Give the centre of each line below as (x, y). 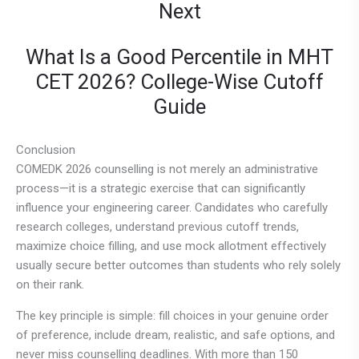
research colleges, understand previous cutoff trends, (157, 227)
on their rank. (50, 285)
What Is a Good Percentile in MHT (179, 57)
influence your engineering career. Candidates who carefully (172, 208)
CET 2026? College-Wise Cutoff (179, 82)
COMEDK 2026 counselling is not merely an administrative (167, 169)
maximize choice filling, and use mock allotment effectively (171, 246)
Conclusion (46, 150)
